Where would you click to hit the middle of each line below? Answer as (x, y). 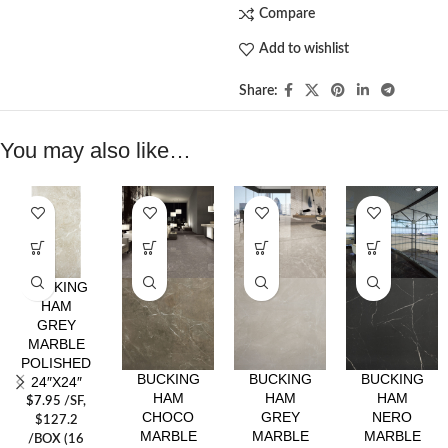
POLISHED (56, 362)
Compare (286, 14)
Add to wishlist (303, 49)
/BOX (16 (56, 438)
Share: (258, 90)
